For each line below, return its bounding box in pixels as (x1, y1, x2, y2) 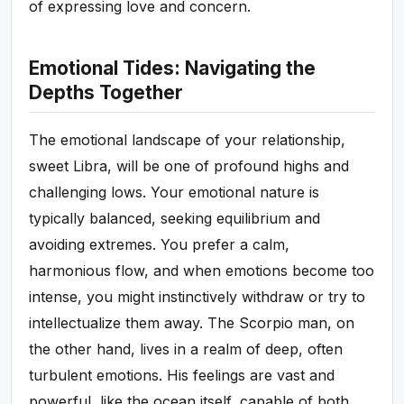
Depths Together (29, 81, 184, 105)
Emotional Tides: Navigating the (29, 57, 317, 80)
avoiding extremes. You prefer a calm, (29, 235, 290, 254)
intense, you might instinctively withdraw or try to (29, 288, 366, 307)
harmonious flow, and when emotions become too (29, 262, 375, 280)
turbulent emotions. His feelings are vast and (29, 366, 335, 385)
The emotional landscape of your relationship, (29, 131, 346, 150)
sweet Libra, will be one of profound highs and (29, 157, 350, 176)
